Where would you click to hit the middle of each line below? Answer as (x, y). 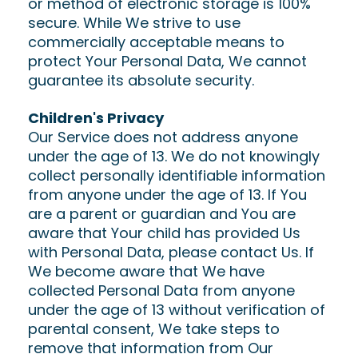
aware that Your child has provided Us (164, 233)
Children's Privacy (96, 118)
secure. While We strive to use (134, 23)
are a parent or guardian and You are (162, 214)
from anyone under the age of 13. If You (167, 195)
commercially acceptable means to (156, 42)
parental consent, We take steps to (154, 329)
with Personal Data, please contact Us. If (171, 252)
